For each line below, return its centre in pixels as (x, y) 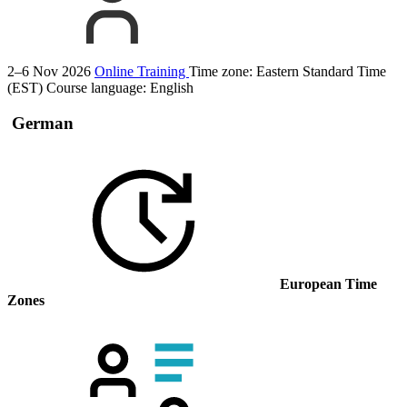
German (40, 123)
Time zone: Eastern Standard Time (288, 72)
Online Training (142, 72)
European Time (328, 284)
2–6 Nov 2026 (49, 72)
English (172, 88)
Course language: (98, 88)
